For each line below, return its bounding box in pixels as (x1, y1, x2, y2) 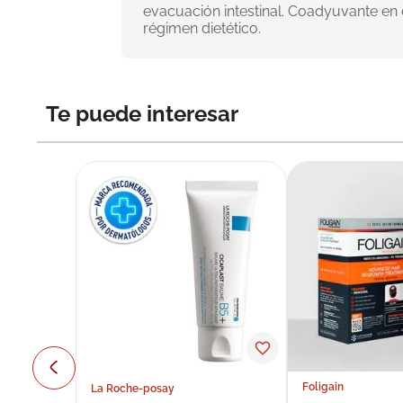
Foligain (302, 381, 345, 394)
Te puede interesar (46, 101, 238, 127)
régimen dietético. (143, 20, 261, 37)
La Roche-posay (90, 382, 175, 396)
